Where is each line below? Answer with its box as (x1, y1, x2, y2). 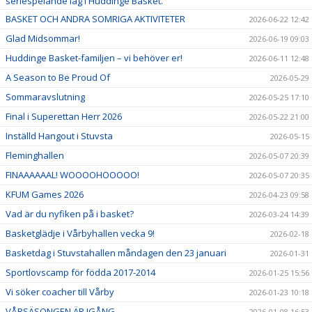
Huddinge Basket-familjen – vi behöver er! (6, 51, 182, 64)
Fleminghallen (6, 148, 64, 162)
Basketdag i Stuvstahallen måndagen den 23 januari (6, 246, 226, 259)
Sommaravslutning (6, 90, 85, 103)
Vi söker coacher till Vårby (6, 285, 114, 298)
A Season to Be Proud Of (6, 70, 110, 84)
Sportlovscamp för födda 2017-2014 (6, 265, 155, 279)
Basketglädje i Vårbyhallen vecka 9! (6, 226, 155, 240)
